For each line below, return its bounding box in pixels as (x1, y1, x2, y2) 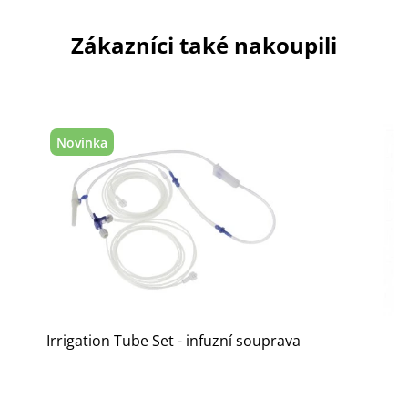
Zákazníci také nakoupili (71, 30, 337, 61)
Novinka (56, 133, 107, 151)
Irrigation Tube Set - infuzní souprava (46, 331, 301, 352)
